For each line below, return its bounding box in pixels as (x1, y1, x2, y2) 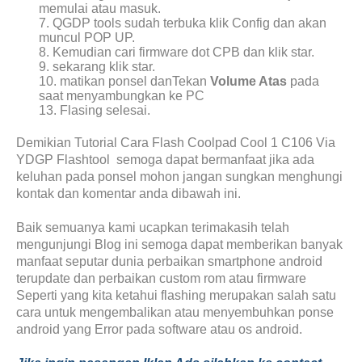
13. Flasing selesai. (39, 103, 151, 117)
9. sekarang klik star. (39, 60, 156, 74)
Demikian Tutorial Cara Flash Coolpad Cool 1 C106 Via (16, 136, 335, 149)
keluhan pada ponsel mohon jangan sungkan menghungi (16, 170, 343, 183)
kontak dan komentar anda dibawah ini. (16, 187, 241, 200)
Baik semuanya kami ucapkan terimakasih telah (16, 221, 289, 234)
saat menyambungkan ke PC (39, 89, 205, 103)
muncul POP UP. (39, 31, 136, 44)
